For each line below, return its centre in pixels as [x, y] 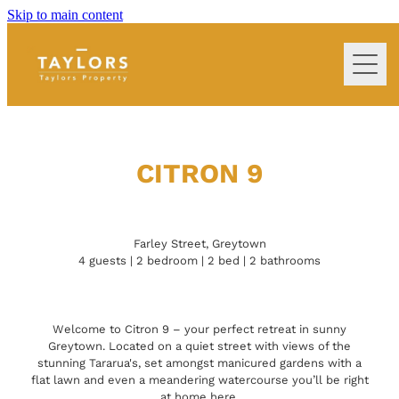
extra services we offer [98, 160]
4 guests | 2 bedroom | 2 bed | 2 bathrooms [199, 260]
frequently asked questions [110, 315]
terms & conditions [85, 263]
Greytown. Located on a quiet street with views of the [199, 345]
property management [95, 212]
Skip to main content [65, 15]
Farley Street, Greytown [199, 243]
